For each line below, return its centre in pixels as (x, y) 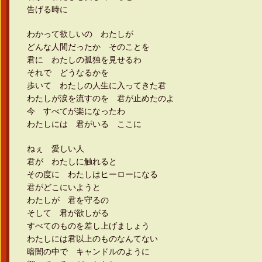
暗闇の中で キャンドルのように (88, 251)
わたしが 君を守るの (68, 200)
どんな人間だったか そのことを (88, 47)
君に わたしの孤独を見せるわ (84, 60)
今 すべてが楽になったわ (76, 111)
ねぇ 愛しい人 (56, 149)
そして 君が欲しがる (68, 213)
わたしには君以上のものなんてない (92, 239)
